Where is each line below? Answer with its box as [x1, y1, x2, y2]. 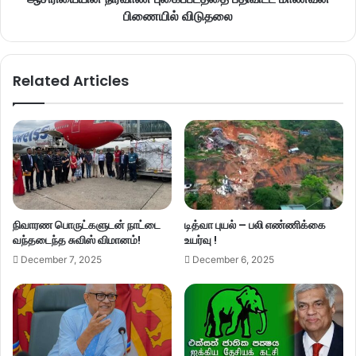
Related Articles [13, 70, 129, 91]
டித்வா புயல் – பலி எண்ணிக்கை [184, 216, 326, 233]
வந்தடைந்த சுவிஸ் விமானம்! [13, 231, 141, 248]
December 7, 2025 [21, 253, 102, 265]
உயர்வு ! [184, 231, 217, 248]
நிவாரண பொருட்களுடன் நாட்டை [13, 216, 161, 233]
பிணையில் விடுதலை [123, 6, 233, 25]
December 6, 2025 [192, 253, 274, 265]
